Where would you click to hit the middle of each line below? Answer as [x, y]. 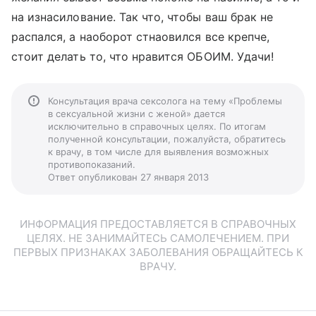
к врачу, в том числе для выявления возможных [158, 152]
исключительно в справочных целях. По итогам [157, 126]
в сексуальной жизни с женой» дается [136, 114]
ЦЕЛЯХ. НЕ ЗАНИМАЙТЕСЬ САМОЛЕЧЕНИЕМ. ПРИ [158, 238]
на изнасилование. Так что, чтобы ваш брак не [142, 17]
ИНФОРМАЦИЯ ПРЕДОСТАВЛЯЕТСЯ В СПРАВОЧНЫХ [158, 224]
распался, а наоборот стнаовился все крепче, [141, 37]
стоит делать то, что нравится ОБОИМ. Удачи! [143, 56]
